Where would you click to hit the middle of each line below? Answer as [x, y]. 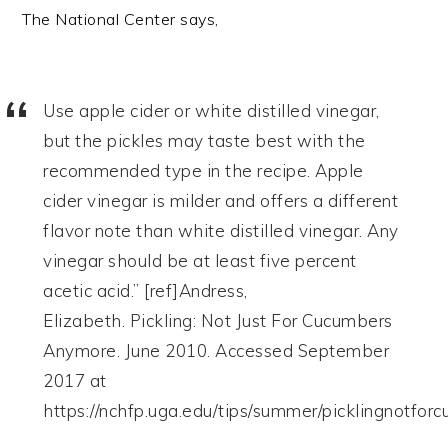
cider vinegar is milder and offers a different [221, 200]
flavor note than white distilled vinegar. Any [221, 230]
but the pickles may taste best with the [204, 140]
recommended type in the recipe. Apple [203, 170]
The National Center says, [120, 18]
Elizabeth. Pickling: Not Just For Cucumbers [218, 320]
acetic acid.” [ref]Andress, [145, 290]
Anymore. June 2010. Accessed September [216, 350]
